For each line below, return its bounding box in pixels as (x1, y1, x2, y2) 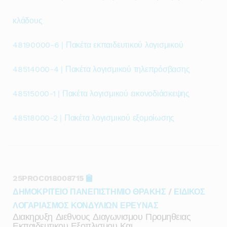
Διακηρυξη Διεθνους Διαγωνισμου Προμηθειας (13, 211, 191, 222)
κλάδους (13, 16, 43, 25)
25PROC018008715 (13, 173, 86, 183)
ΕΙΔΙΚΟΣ (174, 187, 205, 197)
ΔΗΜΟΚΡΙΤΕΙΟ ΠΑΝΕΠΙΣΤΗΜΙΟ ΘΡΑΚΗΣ (13, 187, 166, 197)
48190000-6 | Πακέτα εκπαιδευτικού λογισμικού (13, 40, 183, 50)
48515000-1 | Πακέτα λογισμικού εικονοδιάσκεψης (13, 89, 190, 98)
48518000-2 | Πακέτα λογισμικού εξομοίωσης (13, 113, 175, 123)
